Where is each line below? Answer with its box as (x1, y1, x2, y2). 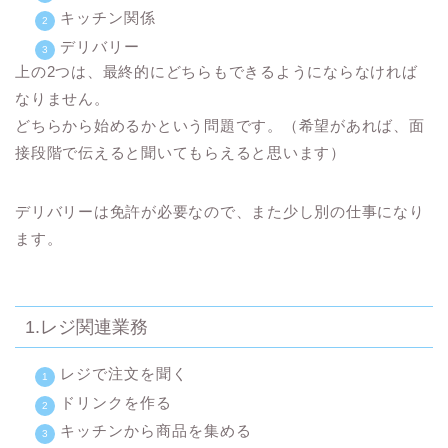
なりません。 (15, 89, 110, 107)
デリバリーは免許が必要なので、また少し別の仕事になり (15, 202, 425, 220)
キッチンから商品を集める (60, 422, 252, 440)
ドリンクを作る (60, 393, 172, 411)
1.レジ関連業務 (25, 316, 148, 338)
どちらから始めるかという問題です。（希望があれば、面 (15, 116, 425, 134)
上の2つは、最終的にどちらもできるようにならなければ (15, 62, 418, 80)
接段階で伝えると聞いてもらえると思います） (15, 143, 346, 161)
